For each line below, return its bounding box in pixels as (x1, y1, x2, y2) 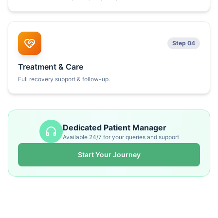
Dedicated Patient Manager (62, 123, 166, 132)
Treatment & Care (18, 62, 83, 72)
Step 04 (172, 39, 195, 47)
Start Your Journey (77, 150, 141, 159)
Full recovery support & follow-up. (18, 75, 110, 83)
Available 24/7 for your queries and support (62, 133, 179, 141)
